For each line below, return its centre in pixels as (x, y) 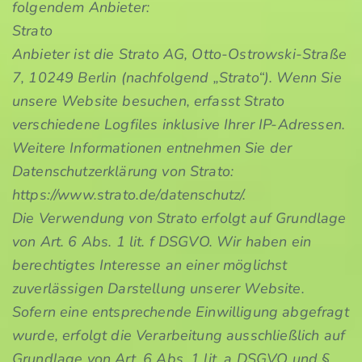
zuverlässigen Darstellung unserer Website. (158, 288)
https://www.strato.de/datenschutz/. (129, 195)
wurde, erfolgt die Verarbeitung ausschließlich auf (179, 335)
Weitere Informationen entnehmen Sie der (152, 148)
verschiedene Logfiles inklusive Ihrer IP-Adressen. (179, 124)
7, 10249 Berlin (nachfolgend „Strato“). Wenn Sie (177, 78)
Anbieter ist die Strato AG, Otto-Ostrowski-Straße (179, 54)
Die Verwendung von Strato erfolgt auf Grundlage (179, 218)
